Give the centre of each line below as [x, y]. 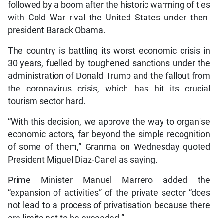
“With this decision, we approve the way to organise [109, 122]
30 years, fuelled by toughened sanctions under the [109, 64]
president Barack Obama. [56, 30]
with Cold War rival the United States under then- [109, 18]
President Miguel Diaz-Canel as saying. [82, 160]
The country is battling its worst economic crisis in [109, 51]
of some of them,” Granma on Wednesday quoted [109, 147]
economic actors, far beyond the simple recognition [109, 135]
